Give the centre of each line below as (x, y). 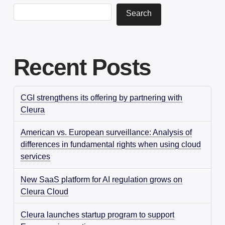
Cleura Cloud (45, 192)
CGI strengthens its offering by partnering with (102, 97)
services (36, 157)
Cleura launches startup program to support (98, 214)
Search (139, 13)
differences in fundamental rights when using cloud (111, 145)
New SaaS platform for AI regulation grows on (102, 180)
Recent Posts (82, 67)
